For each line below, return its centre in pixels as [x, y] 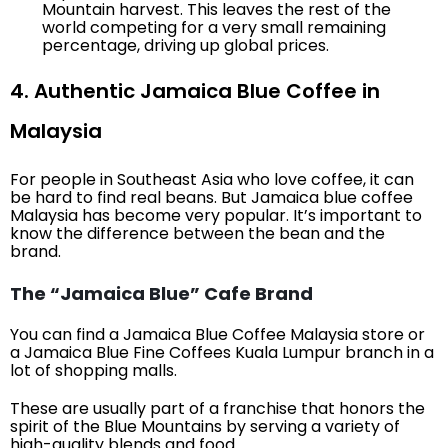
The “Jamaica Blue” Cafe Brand [161, 293]
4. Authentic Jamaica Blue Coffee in [195, 91]
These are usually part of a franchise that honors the [217, 408]
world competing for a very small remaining [214, 27]
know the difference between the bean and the [197, 233]
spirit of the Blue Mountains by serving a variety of [205, 426]
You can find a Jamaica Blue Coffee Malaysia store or [217, 334]
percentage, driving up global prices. [185, 45]
